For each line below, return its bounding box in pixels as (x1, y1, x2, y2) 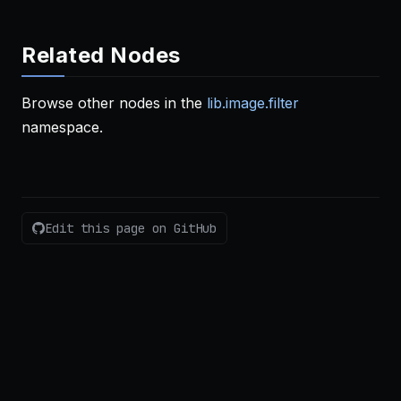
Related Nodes (21, 42, 181, 68)
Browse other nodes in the (21, 94, 207, 112)
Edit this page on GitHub (45, 219, 218, 236)
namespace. (21, 118, 103, 136)
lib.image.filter (207, 94, 299, 112)
